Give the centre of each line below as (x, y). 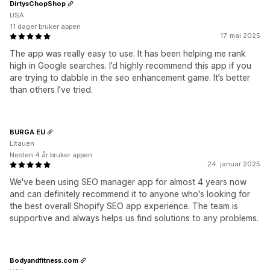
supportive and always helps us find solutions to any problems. (134, 218)
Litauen (22, 143)
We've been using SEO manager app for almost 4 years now (128, 182)
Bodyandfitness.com (44, 260)
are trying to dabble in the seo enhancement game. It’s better (130, 77)
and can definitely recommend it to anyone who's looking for (130, 194)
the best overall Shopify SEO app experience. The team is (124, 206)
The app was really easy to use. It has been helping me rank (128, 53)
